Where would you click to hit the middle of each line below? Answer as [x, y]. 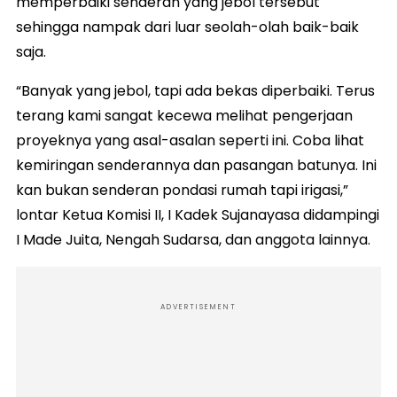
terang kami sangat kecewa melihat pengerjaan [184, 115]
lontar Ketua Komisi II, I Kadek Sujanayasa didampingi [198, 214]
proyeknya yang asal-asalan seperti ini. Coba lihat [190, 140]
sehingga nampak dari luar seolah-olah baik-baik [187, 27]
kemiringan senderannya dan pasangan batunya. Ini [196, 165]
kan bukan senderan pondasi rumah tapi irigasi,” [182, 190]
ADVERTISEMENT [198, 307]
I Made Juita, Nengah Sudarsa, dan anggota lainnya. [193, 239]
